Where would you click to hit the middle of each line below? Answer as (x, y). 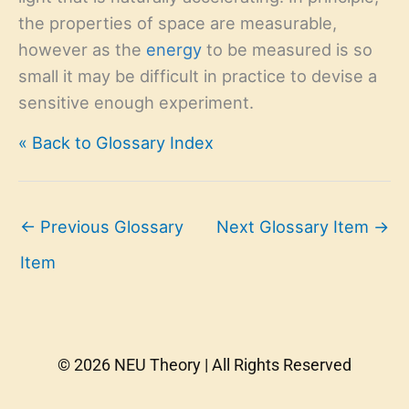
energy (174, 50)
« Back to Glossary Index (116, 142)
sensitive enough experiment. (136, 103)
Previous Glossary (110, 226)
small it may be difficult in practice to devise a (198, 76)
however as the (82, 50)
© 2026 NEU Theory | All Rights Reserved (204, 364)
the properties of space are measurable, (178, 23)
